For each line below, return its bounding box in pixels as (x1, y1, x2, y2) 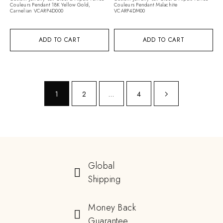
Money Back (88, 201, 136, 215)
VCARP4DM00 (114, 6, 145, 14)
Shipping (88, 173, 121, 186)
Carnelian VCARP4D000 (10, 6, 63, 14)
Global (88, 159, 115, 173)
